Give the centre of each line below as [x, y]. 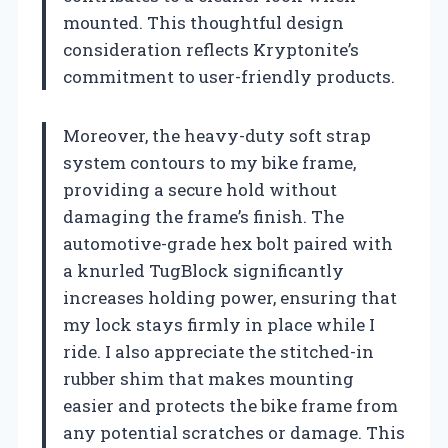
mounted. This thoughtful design [203, 22]
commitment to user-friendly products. [229, 76]
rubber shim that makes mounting [208, 378]
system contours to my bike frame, [209, 162]
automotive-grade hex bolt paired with [228, 243]
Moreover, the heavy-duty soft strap [217, 135]
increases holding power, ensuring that [230, 297]
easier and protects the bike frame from [230, 405]
